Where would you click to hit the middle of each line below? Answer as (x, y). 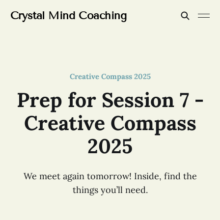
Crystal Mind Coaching (68, 15)
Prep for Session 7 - (110, 100)
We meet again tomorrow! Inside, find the (110, 176)
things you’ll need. (110, 190)
